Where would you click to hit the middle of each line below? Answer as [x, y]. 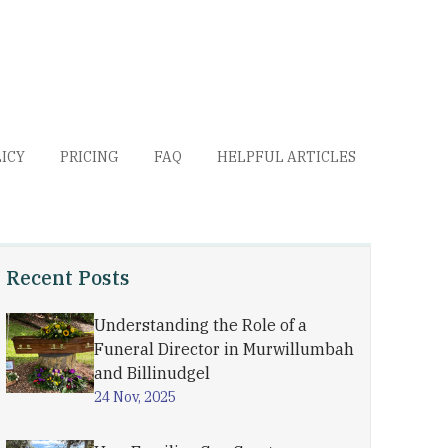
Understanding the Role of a [201, 325]
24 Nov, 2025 [135, 397]
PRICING [89, 157]
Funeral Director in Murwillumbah [224, 349]
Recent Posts [68, 277]
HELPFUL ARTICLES [286, 157]
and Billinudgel [152, 373]
